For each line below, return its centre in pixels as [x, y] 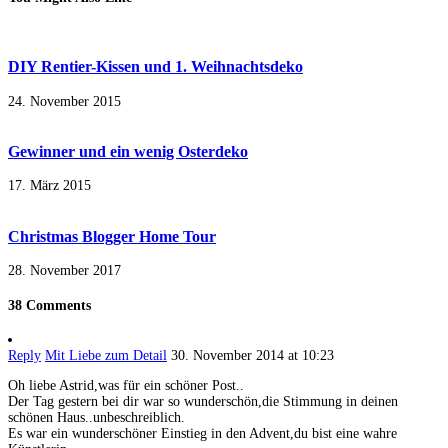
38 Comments [49, 305]
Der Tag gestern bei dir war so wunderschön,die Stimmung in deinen [203, 402]
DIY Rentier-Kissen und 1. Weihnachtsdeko [155, 67]
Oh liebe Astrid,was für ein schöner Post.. [126, 386]
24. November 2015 [64, 101]
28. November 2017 [64, 271]
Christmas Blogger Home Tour [112, 236]
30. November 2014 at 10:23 [252, 356]
